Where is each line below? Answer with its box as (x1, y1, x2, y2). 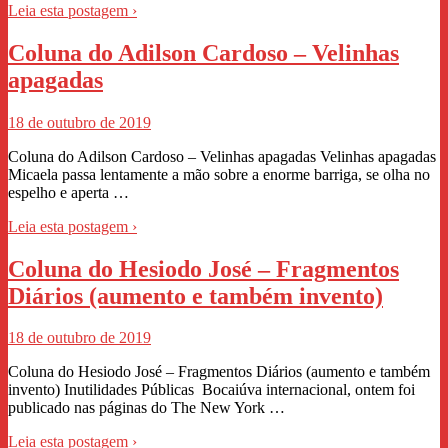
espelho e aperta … (8, 183, 129, 201)
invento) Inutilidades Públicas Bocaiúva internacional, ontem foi (8, 381, 415, 399)
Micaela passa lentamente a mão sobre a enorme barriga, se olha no (8, 165, 430, 183)
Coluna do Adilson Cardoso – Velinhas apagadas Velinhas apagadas (8, 147, 436, 165)
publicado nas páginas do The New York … (8, 399, 285, 417)
